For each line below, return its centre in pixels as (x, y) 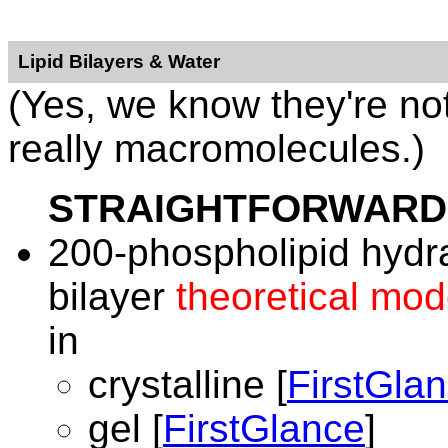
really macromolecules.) (216, 148)
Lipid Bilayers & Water (119, 61)
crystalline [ (187, 384)
